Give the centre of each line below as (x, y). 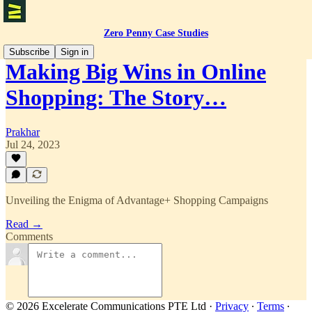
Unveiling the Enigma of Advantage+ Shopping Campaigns (137, 200)
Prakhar (23, 132)
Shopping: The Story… (116, 98)
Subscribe (29, 52)
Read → (24, 224)
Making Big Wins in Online (136, 72)
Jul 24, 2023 (33, 144)
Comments (29, 236)
